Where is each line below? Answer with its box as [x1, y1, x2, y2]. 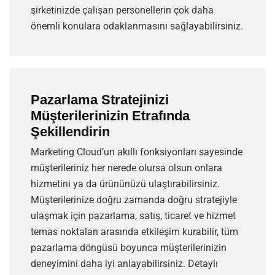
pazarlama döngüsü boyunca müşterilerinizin [31, 242, 227, 254]
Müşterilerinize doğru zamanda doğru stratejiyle [31, 194, 237, 206]
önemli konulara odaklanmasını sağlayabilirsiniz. [31, 20, 243, 33]
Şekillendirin [31, 124, 110, 140]
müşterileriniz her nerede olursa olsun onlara [31, 162, 222, 174]
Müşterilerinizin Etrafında [31, 108, 190, 124]
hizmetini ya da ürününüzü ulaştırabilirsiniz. [31, 178, 220, 190]
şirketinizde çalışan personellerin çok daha [31, 4, 214, 17]
